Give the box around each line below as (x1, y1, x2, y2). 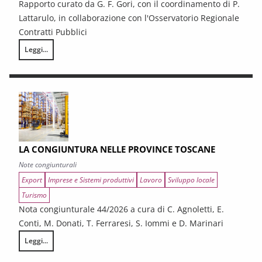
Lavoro (140, 175, 162, 185)
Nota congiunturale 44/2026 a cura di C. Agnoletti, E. (19, 204, 224, 215)
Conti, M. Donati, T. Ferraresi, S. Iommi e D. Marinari (19, 218, 223, 229)
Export (22, 175, 42, 185)
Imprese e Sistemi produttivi (48, 175, 134, 185)
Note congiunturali (19, 160, 77, 170)
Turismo (22, 190, 47, 200)
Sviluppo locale (168, 175, 215, 185)
